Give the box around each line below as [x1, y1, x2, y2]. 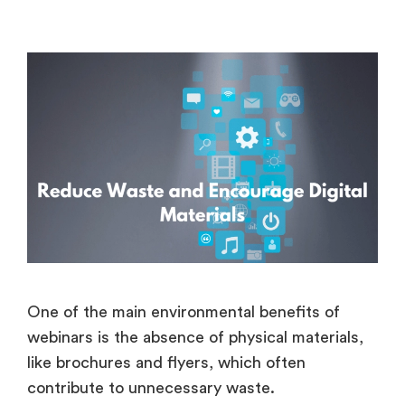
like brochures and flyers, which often [27, 354, 306, 372]
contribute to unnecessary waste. [27, 380, 279, 397]
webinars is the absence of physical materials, [27, 329, 363, 346]
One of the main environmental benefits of [27, 304, 340, 321]
